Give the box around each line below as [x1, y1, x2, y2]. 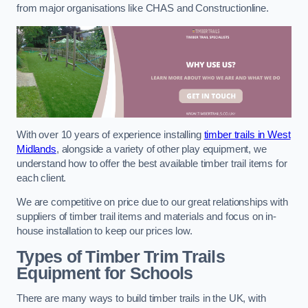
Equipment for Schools [16, 263, 193, 283]
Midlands [16, 143, 56, 155]
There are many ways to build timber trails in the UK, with [16, 293, 266, 305]
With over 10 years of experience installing [16, 129, 204, 140]
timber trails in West [203, 129, 291, 140]
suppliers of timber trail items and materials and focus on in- [16, 211, 276, 223]
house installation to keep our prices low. [16, 225, 192, 237]
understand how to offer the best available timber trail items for [16, 157, 287, 169]
